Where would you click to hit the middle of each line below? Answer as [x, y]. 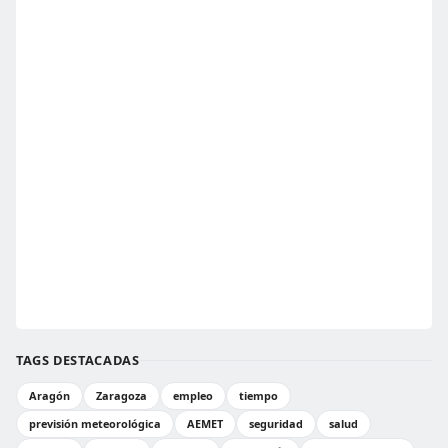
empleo [193, 395]
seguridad [276, 423]
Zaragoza [121, 395]
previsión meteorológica [95, 423]
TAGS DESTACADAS [78, 360]
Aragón [49, 395]
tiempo [258, 395]
